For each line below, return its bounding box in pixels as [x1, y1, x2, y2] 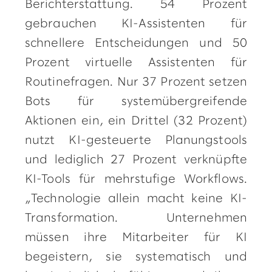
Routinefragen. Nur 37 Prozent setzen [25, 76, 247, 88]
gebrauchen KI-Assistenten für [25, 18, 247, 30]
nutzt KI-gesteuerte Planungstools [25, 135, 247, 146]
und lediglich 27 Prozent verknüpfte [25, 154, 247, 166]
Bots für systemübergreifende [25, 96, 247, 107]
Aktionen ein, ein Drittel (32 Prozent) [25, 115, 247, 127]
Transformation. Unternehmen [25, 212, 247, 224]
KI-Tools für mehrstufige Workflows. [25, 174, 247, 185]
